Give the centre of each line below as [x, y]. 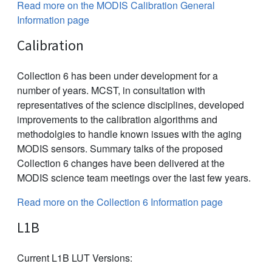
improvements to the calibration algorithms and [117, 120]
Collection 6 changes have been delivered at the [121, 163]
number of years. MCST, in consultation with [111, 90]
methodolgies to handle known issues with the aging [129, 134]
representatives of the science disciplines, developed [131, 105]
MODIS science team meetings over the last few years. [134, 178]
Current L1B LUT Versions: [75, 258]
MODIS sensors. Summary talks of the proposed [120, 149]
